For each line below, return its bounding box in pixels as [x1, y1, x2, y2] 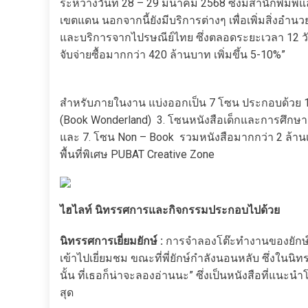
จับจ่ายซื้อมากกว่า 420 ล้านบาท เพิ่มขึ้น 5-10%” [60, 48, 285, 61]
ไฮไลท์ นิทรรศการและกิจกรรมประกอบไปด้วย [60, 203, 280, 217]
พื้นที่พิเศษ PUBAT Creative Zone [60, 148, 214, 161]
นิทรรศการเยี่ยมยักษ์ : [60, 234, 166, 247]
